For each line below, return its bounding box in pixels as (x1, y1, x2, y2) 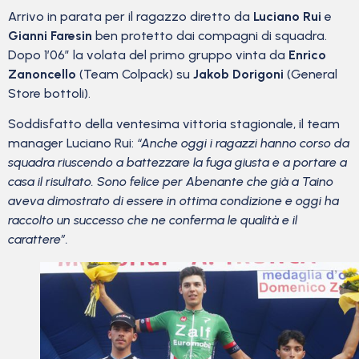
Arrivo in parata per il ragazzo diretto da (8, 9, 253, 25)
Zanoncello (8, 67, 76, 83)
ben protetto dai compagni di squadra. (92, 28, 327, 44)
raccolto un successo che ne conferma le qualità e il (8, 212, 297, 228)
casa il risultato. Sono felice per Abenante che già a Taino (8, 174, 333, 190)
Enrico (288, 47, 326, 63)
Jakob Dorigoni (193, 67, 284, 83)
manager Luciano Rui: (8, 135, 137, 151)
